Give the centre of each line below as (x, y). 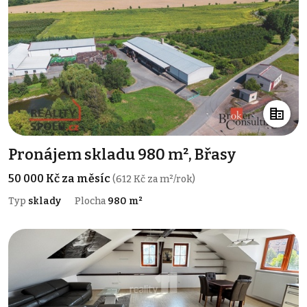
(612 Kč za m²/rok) (154, 179)
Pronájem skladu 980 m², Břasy (122, 154)
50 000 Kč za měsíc (60, 178)
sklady (45, 201)
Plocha (91, 201)
